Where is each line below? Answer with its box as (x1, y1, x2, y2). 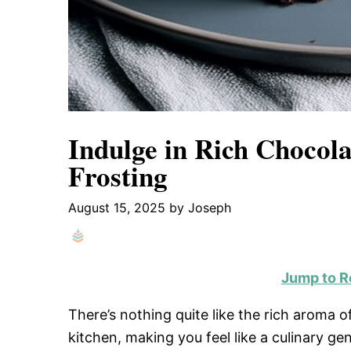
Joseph (188, 200, 231, 215)
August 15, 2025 (68, 200, 165, 215)
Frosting (68, 156, 168, 196)
